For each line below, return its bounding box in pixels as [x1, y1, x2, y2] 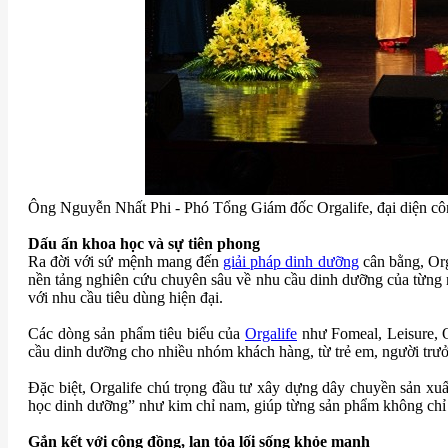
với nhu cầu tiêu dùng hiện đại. [28, 289, 223, 307]
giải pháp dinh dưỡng [223, 253, 359, 271]
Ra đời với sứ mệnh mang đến [28, 253, 224, 271]
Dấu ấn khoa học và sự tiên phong [28, 235, 260, 253]
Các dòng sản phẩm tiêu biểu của [28, 325, 245, 343]
